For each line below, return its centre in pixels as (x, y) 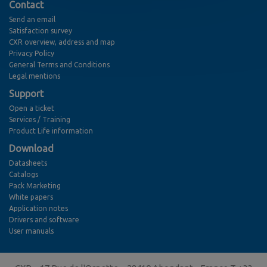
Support (26, 94)
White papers (31, 197)
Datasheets (28, 163)
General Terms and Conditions (59, 65)
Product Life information (51, 131)
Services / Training (40, 120)
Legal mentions (35, 76)
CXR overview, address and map (62, 42)
